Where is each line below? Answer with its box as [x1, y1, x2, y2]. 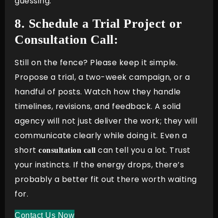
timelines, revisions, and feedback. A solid [15, 100, 181, 112]
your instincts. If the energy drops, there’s [15, 159, 184, 170]
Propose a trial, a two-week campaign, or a [15, 71, 190, 83]
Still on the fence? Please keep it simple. [15, 56, 178, 68]
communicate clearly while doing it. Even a [15, 129, 187, 141]
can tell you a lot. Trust [95, 144, 191, 156]
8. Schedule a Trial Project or [15, 16, 182, 31]
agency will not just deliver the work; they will [15, 115, 197, 127]
